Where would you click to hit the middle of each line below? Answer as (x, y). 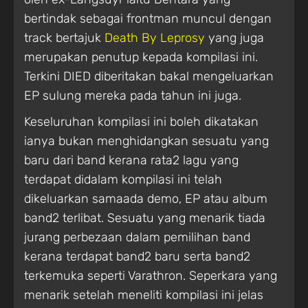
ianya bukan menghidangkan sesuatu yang (146, 141)
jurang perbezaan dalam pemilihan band (137, 237)
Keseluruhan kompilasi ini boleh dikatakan (141, 121)
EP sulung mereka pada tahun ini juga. (133, 95)
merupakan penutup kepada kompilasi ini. (141, 57)
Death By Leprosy (155, 37)
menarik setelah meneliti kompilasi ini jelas (144, 295)
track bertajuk (64, 37)
